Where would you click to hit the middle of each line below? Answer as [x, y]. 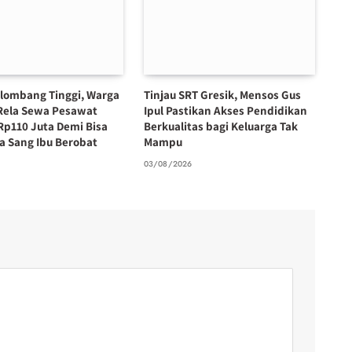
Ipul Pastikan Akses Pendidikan [225, 111]
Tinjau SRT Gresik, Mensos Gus [222, 95]
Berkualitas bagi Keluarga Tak [220, 126]
